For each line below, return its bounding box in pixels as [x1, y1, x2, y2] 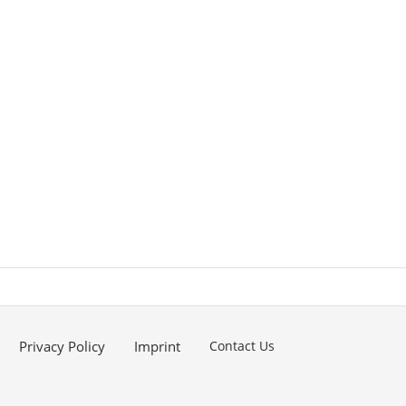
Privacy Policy [18, 336, 105, 355]
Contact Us [208, 336, 275, 354]
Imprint [133, 336, 180, 355]
